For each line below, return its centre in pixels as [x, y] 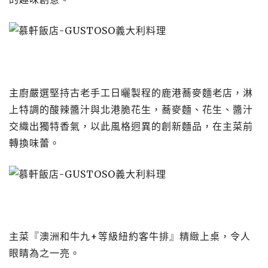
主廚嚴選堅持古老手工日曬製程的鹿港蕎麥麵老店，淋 [131, 93]
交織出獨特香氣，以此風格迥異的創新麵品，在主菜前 [131, 126]
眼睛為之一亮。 [45, 253]
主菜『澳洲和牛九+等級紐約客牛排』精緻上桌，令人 [130, 236]
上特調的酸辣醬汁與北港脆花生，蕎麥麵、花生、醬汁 [131, 109]
